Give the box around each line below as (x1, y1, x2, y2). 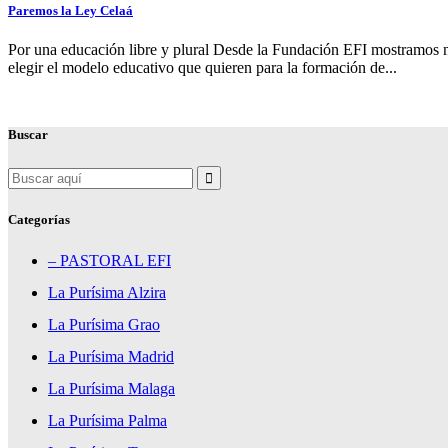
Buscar (8, 127, 48, 143)
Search (7, 164, 50, 182)
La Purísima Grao (48, 315, 160, 333)
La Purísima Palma (48, 411, 167, 429)
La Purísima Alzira (48, 283, 166, 301)
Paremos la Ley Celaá (8, 3, 133, 19)
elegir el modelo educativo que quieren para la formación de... (8, 59, 397, 77)
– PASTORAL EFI (48, 251, 171, 269)
